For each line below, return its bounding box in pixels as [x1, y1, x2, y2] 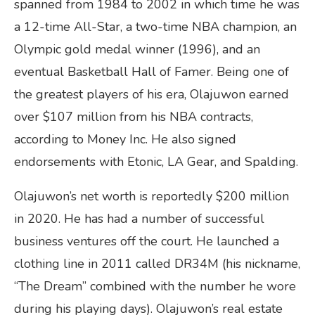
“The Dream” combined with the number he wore [14, 277, 296, 295]
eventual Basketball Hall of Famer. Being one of [14, 63, 289, 80]
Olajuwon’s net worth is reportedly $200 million [14, 187, 289, 205]
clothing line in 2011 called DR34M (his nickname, [14, 255, 300, 272]
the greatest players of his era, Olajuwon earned [14, 85, 289, 103]
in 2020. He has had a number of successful [14, 210, 264, 227]
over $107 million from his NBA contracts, [14, 108, 253, 125]
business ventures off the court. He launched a [14, 232, 279, 250]
